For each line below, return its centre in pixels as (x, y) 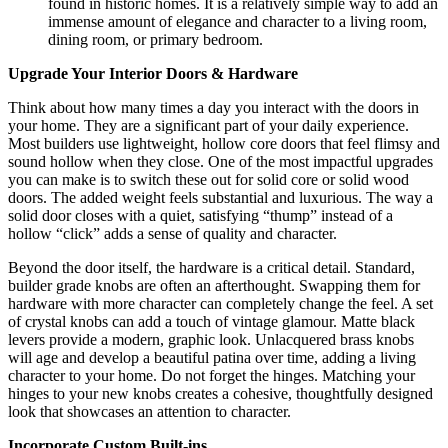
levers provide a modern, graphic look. (131, 339)
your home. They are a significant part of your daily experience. (208, 125)
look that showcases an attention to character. (149, 411)
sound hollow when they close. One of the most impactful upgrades (220, 161)
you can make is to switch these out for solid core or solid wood (208, 179)
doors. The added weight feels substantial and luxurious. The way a (220, 197)
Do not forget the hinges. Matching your (286, 375)
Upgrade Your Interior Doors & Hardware (153, 73)
